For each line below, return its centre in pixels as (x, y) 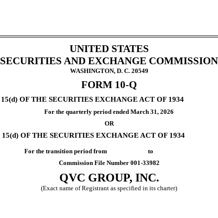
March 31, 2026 (152, 111)
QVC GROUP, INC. (109, 178)
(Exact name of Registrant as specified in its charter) (109, 188)
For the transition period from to (109, 151)
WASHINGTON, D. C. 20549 (109, 71)
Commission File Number (94, 163)
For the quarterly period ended (87, 111)
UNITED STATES (109, 48)
